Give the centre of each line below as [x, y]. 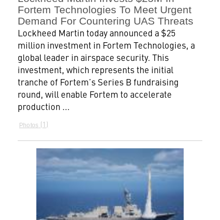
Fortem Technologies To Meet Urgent [104, 10]
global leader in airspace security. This [93, 57]
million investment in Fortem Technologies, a [106, 45]
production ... [43, 107]
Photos [29, 125]
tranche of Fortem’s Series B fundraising [98, 82]
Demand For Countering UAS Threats [105, 21]
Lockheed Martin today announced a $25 [96, 33]
